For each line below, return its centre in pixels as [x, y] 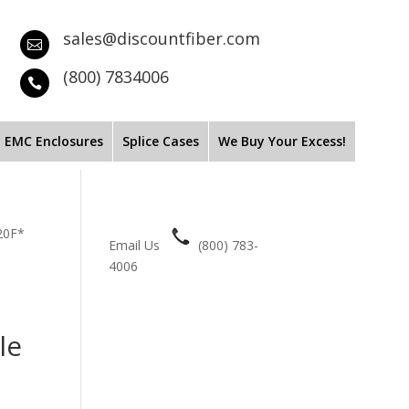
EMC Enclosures [54, 141]
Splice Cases [161, 141]
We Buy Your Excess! [282, 141]
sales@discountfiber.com [162, 38]
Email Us [135, 245]
